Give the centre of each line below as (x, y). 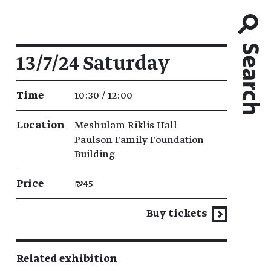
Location (40, 125)
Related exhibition (67, 259)
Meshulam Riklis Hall (126, 125)
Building (94, 154)
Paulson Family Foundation (139, 140)
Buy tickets (178, 214)
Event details (46, 50)
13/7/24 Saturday (93, 64)
